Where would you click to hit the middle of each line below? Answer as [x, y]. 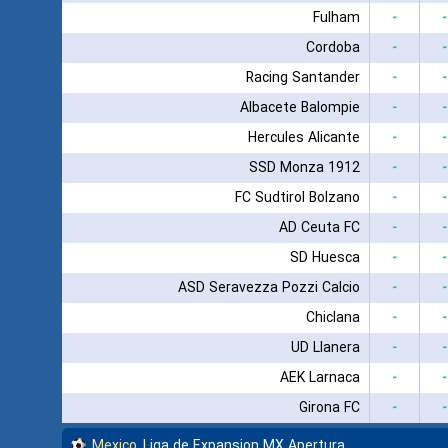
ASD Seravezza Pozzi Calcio [268, 287]
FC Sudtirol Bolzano [297, 197]
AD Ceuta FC [319, 227]
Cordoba [332, 47]
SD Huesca [324, 257]
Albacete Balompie [299, 107]
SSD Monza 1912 [304, 167]
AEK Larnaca [319, 377]
